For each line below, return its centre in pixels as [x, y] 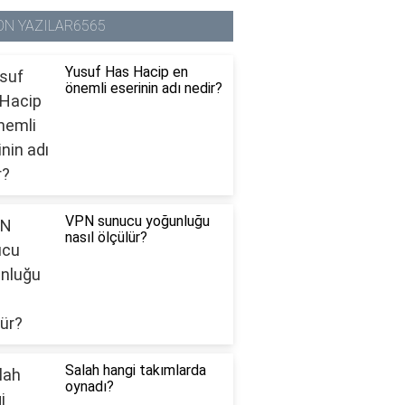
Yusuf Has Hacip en [126, 72]
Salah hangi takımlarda [135, 371]
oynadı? [89, 387]
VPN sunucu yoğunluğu [137, 221]
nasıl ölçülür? [106, 238]
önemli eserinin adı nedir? [143, 89]
